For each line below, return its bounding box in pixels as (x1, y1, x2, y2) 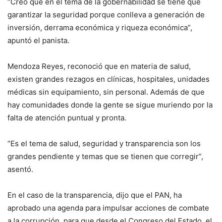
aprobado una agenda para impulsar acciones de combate (7, 203, 209, 213)
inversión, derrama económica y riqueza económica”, (7, 23, 192, 33)
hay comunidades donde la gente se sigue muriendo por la (7, 100, 213, 110)
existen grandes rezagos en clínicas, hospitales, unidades (7, 74, 210, 84)
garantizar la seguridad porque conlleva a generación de (7, 10, 205, 20)
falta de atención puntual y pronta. (7, 113, 126, 123)
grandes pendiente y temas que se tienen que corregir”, (7, 152, 203, 162)
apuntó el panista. (7, 36, 69, 46)
